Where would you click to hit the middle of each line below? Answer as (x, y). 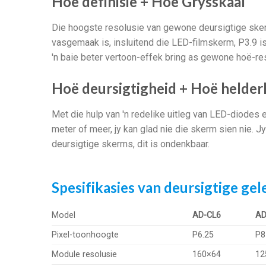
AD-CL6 (207, 215)
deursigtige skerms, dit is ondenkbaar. (131, 144)
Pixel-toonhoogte (85, 235)
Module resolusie (84, 254)
